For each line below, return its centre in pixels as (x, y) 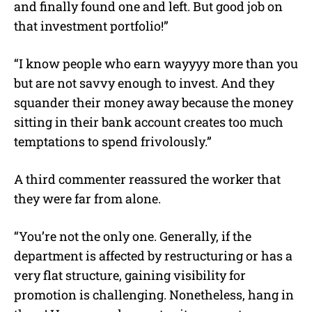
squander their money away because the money (154, 102)
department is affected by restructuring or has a (153, 255)
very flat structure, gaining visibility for (130, 275)
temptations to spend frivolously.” (113, 141)
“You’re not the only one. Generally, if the (133, 236)
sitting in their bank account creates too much (149, 122)
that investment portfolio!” (93, 25)
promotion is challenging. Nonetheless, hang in (154, 294)
